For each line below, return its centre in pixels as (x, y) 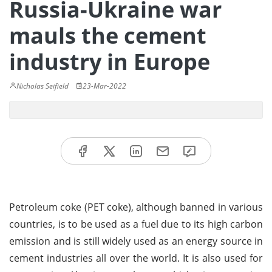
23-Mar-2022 (104, 86)
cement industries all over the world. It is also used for (136, 258)
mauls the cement (108, 36)
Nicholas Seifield (42, 86)
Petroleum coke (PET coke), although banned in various (136, 207)
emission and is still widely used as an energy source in (136, 241)
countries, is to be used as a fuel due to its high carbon (136, 224)
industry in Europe (110, 62)
